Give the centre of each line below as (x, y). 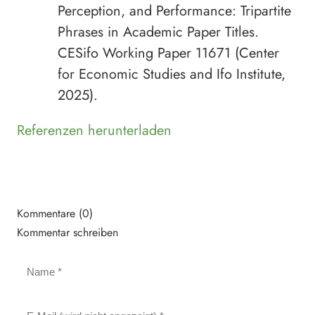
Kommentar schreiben (67, 232)
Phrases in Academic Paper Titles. (158, 32)
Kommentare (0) (55, 213)
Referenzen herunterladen (94, 130)
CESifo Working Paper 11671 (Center (168, 53)
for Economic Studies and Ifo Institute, (172, 74)
